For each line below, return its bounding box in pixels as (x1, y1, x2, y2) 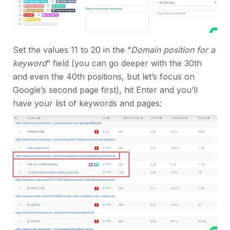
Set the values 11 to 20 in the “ (13, 45, 131, 55)
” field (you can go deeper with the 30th (47, 58, 202, 69)
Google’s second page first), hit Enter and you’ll (13, 85, 198, 95)
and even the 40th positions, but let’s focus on (13, 71, 195, 82)
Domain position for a (131, 45, 215, 55)
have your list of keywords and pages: (13, 98, 162, 109)
